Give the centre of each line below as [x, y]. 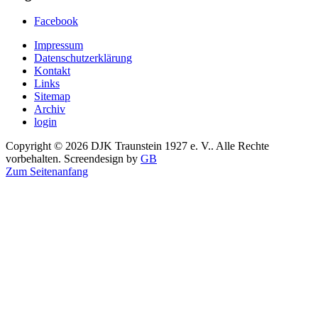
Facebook [56, 21]
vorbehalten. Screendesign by [73, 159]
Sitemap [52, 97]
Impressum [59, 45]
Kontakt [52, 71]
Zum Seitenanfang [47, 172]
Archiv [50, 109]
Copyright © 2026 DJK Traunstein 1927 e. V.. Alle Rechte [137, 146]
